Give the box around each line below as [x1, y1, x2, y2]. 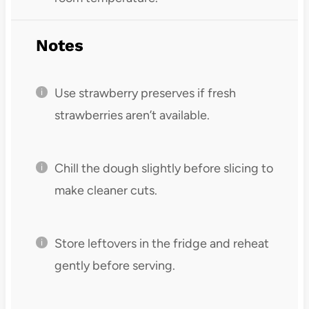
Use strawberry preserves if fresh [54, 85, 236, 101]
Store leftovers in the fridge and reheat [54, 235, 269, 251]
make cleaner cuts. [54, 182, 157, 198]
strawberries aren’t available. [54, 107, 210, 123]
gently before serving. [54, 257, 175, 273]
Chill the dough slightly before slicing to [54, 160, 273, 176]
